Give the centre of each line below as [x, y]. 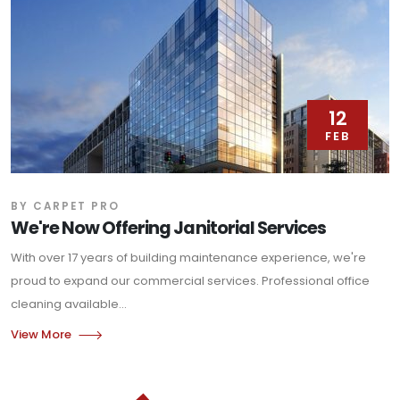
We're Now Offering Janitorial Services [168, 228]
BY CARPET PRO [65, 206]
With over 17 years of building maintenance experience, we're [188, 257]
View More [41, 334]
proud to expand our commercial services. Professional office [190, 280]
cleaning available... [69, 304]
